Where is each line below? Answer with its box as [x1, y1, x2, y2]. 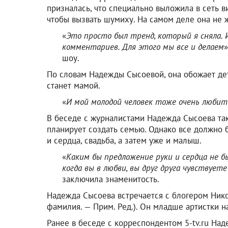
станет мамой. [47, 79, 100, 91]
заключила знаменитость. [62, 173, 159, 185]
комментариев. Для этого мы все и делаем [62, 41, 224, 52]
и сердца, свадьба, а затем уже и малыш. [47, 134, 202, 146]
